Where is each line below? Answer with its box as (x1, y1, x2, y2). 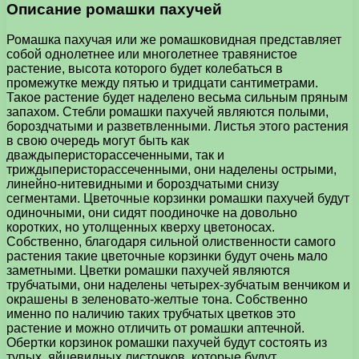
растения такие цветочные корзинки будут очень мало (6, 249, 328, 264)
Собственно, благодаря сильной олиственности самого (6, 235, 336, 249)
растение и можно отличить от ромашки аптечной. (6, 321, 305, 336)
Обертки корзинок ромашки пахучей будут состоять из (6, 336, 327, 350)
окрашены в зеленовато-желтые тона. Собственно (6, 292, 308, 307)
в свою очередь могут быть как (6, 134, 189, 148)
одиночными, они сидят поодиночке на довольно (6, 206, 297, 220)
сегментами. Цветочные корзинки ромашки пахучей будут (6, 192, 349, 206)
